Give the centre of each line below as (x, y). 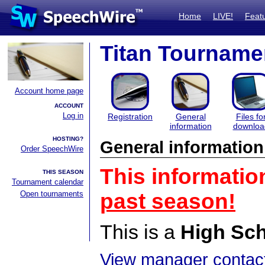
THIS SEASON (63, 172)
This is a (140, 232)
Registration (130, 117)
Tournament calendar (48, 182)
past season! (168, 201)
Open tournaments (52, 194)
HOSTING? (68, 139)
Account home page (49, 91)
